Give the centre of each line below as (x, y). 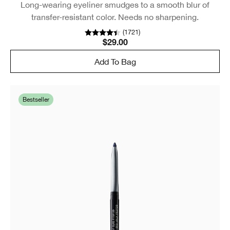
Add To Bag (115, 61)
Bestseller (36, 100)
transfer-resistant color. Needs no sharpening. (115, 17)
